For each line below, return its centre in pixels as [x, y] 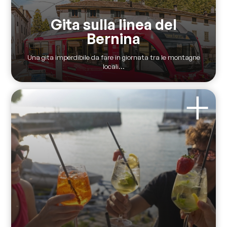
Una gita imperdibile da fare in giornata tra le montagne [113, 57]
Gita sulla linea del [113, 24]
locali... [113, 66]
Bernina [113, 38]
